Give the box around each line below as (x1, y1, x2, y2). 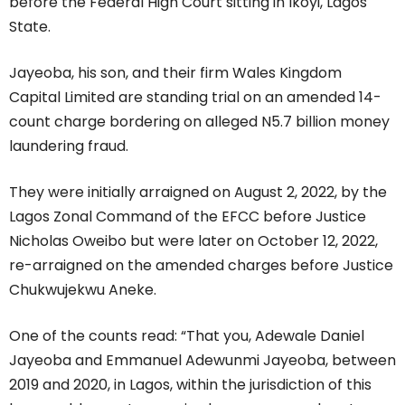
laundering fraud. (9, 136, 128, 157)
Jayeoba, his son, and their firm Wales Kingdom (9, 62, 342, 84)
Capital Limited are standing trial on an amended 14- (9, 87, 381, 108)
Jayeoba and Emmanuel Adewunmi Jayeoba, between (9, 350, 396, 372)
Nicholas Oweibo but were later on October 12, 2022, (9, 231, 378, 252)
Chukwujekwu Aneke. (9, 279, 156, 301)
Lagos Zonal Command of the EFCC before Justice (9, 206, 366, 228)
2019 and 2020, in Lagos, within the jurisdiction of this (9, 374, 372, 396)
